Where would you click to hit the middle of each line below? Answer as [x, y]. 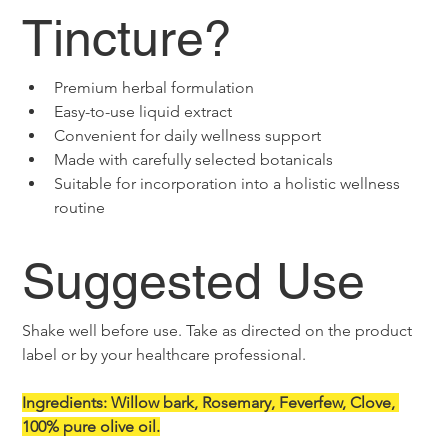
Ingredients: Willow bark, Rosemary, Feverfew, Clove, [211, 403]
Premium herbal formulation [154, 88]
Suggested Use [194, 281]
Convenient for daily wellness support [188, 136]
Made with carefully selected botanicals [194, 160]
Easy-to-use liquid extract [143, 112]
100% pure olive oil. [91, 427]
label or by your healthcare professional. [164, 355]
